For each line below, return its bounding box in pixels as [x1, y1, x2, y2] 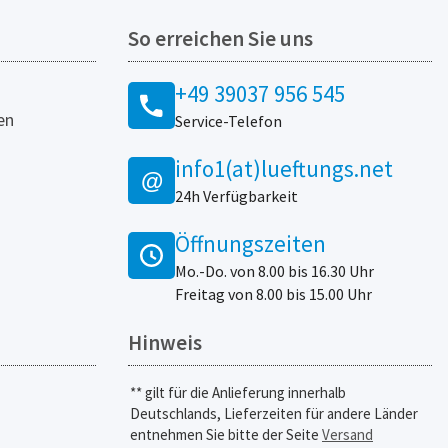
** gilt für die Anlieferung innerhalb [130, 382, 346, 402]
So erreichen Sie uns [128, 24, 313, 52]
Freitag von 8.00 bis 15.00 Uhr [175, 283, 372, 304]
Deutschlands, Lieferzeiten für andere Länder [130, 403, 418, 423]
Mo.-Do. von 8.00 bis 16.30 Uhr [175, 260, 374, 281]
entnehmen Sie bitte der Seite [130, 424, 322, 444]
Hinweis [128, 328, 202, 356]
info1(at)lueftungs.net [175, 153, 393, 183]
